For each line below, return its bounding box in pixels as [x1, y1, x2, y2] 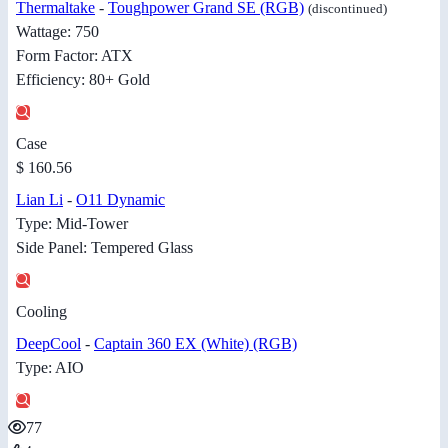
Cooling [16, 302, 67, 320]
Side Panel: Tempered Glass [16, 238, 193, 256]
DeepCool [16, 334, 81, 352]
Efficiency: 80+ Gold [16, 70, 150, 88]
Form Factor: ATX [16, 46, 133, 64]
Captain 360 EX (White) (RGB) [94, 334, 297, 352]
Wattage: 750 [16, 22, 99, 40]
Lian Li [16, 190, 63, 208]
